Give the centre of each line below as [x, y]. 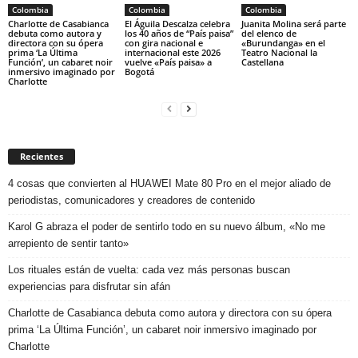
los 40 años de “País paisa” [179, 33]
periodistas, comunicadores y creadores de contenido [131, 200]
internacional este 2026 [172, 52]
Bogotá [139, 71]
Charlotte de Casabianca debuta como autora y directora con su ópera [170, 312]
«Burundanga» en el [283, 42]
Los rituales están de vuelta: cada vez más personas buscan [149, 269]
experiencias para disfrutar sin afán [89, 286]
